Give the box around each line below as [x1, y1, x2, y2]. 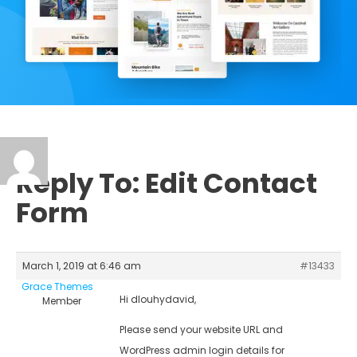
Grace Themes [21, 279, 93, 293]
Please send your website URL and [120, 322, 283, 336]
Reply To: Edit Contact [16, 163, 317, 202]
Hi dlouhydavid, [120, 292, 196, 306]
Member [42, 293, 81, 308]
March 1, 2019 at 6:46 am [22, 258, 141, 273]
